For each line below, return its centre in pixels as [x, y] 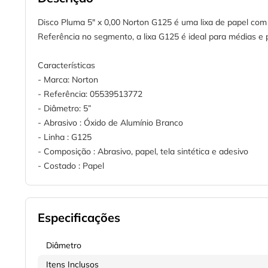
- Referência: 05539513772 [90, 94]
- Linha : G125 [65, 137]
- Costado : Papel [71, 166]
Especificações [79, 218]
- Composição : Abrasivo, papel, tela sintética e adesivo [143, 152]
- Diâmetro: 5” [65, 109]
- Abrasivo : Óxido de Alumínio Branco [110, 123]
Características [66, 66]
